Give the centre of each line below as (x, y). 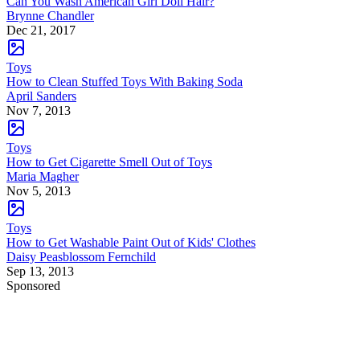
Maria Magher (43, 176)
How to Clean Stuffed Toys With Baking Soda (125, 81)
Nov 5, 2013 (39, 190)
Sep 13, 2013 (40, 271)
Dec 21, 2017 (41, 30)
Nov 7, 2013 (39, 110)
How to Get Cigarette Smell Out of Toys (109, 162)
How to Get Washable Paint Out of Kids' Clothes (131, 242)
